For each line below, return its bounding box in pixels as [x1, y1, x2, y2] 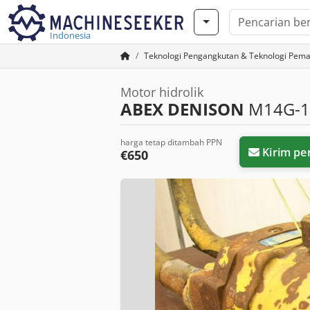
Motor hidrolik [120, 84, 203, 100]
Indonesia [50, 29, 91, 42]
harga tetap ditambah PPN [120, 136, 222, 148]
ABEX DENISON [120, 98, 244, 120]
